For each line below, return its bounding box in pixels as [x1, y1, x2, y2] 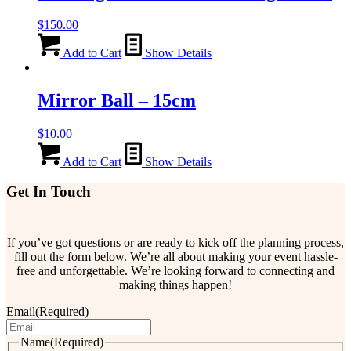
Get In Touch [6, 183, 91, 201]
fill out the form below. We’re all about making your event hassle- [13, 250, 338, 264]
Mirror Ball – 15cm [38, 89, 196, 110]
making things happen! [119, 278, 232, 292]
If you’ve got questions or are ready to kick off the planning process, [7, 236, 344, 250]
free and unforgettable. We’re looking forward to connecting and [16, 264, 335, 278]
